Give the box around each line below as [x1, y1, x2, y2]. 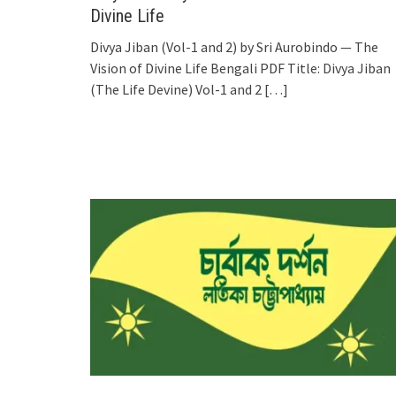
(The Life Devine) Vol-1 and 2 [90, 80, 262, 98]
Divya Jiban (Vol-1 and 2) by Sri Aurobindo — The [90, 37, 378, 56]
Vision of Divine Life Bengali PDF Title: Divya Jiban [90, 58, 391, 77]
